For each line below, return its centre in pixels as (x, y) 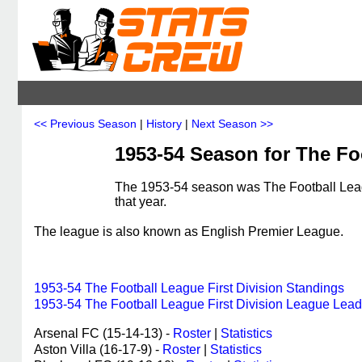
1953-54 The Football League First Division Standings (189, 288)
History (164, 124)
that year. (141, 202)
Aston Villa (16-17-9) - (98, 349)
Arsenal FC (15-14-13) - (103, 333)
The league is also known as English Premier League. (189, 232)
